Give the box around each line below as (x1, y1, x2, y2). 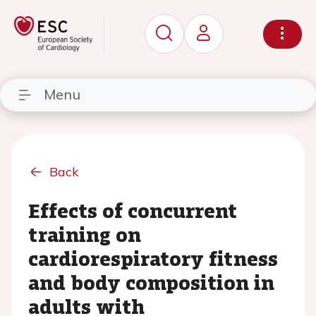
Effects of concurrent (28, 196, 237, 224)
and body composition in (28, 268, 274, 296)
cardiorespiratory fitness (28, 244, 278, 272)
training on (28, 220, 141, 248)
